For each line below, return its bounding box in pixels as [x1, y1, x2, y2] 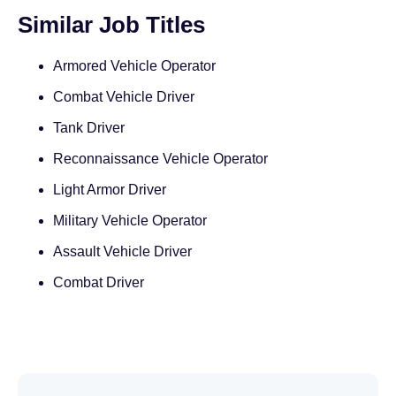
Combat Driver [53, 275, 144, 291]
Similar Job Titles [18, 11, 205, 39]
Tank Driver [53, 120, 125, 136]
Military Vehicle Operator [53, 213, 207, 229]
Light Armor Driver [53, 182, 166, 198]
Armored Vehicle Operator [53, 58, 216, 74]
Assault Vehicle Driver [53, 244, 192, 260]
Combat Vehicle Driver [53, 89, 194, 105]
